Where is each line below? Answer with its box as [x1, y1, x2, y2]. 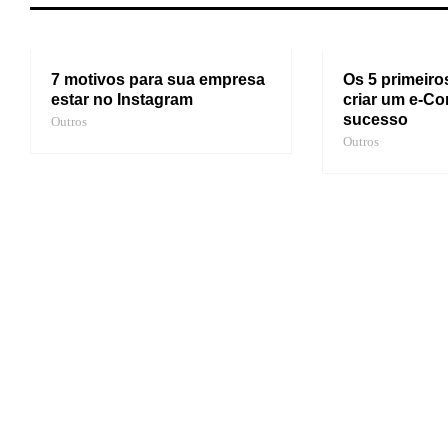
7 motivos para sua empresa [51, 71, 265, 89]
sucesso [342, 111, 408, 129]
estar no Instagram [51, 91, 193, 109]
